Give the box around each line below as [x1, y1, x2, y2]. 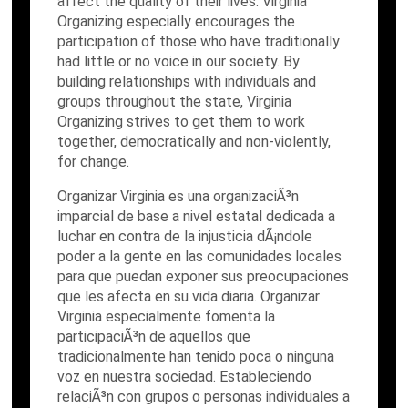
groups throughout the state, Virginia [57, 93, 292, 110]
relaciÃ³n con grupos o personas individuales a [57, 388, 351, 405]
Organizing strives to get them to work [57, 113, 306, 130]
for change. [57, 153, 130, 170]
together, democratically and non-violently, [57, 133, 331, 150]
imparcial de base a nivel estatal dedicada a [57, 208, 336, 225]
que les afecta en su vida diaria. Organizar [57, 288, 321, 305]
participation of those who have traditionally [57, 33, 341, 50]
